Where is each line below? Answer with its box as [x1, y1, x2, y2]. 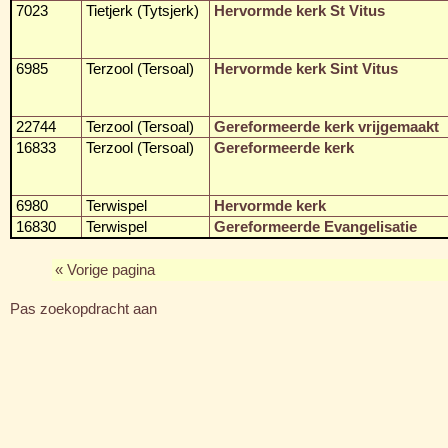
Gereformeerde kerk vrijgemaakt [214, 118, 439, 135]
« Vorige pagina [55, 261, 155, 278]
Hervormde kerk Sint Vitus [214, 60, 398, 77]
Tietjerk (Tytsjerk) [86, 2, 199, 19]
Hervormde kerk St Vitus [214, 2, 385, 19]
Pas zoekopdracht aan [10, 300, 157, 317]
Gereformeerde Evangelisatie [214, 218, 417, 235]
